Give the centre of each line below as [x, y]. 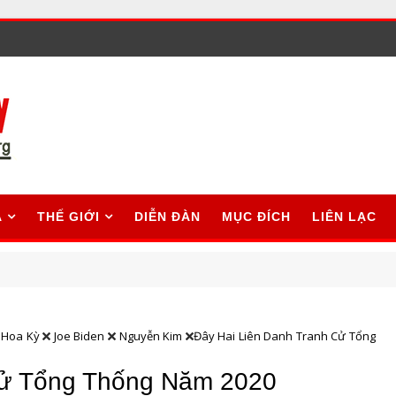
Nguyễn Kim [151, 336]
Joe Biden [79, 336]
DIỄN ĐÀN [168, 217]
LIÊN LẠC [344, 217]
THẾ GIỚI [69, 217]
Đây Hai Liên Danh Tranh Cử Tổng [284, 336]
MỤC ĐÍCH [256, 217]
